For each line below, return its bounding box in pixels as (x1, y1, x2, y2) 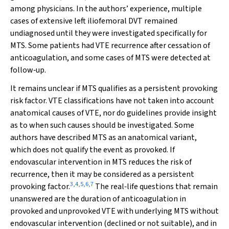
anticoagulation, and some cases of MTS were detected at (10, 52, 211, 63)
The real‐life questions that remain (94, 181, 218, 192)
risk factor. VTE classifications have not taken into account (10, 95, 214, 106)
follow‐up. (10, 64, 46, 76)
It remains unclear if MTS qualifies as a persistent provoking (10, 83, 218, 94)
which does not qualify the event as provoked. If (10, 144, 175, 155)
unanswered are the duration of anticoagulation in (10, 193, 186, 204)
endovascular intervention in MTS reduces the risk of (10, 156, 192, 168)
